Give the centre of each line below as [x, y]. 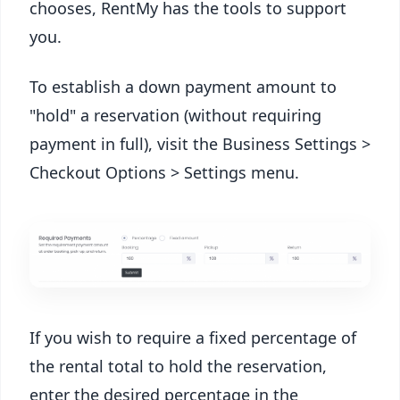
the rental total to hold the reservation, [178, 367]
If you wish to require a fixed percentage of [193, 338]
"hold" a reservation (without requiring [175, 115]
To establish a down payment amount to [183, 87]
